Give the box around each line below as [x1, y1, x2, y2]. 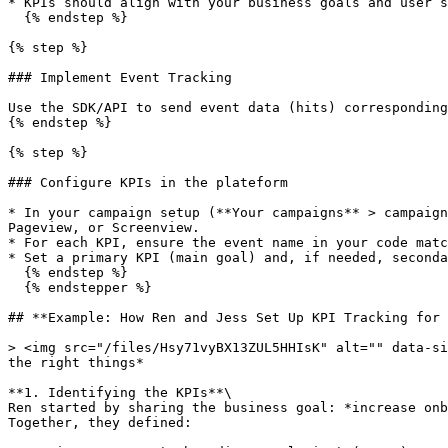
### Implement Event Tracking [8, 70, 232, 85]
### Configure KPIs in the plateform [8, 175, 288, 190]
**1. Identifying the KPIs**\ [8, 385, 232, 400]
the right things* [8, 355, 144, 370]
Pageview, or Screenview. [8, 220, 200, 235]
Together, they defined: [8, 415, 192, 430]
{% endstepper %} [8, 280, 24, 295]
